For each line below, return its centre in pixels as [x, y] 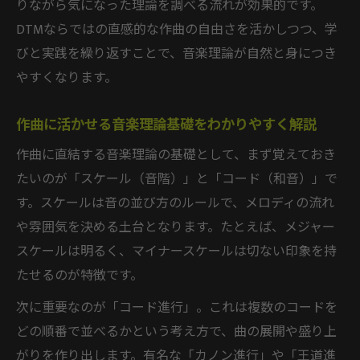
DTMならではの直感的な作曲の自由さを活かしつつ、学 [177, 30]
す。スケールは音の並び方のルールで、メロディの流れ [175, 203]
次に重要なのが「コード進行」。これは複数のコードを [177, 308]
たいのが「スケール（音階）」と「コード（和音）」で [177, 179]
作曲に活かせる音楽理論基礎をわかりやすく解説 [166, 125]
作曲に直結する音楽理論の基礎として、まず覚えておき [176, 155]
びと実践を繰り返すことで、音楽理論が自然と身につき [176, 54]
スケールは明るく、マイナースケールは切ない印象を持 [176, 252]
